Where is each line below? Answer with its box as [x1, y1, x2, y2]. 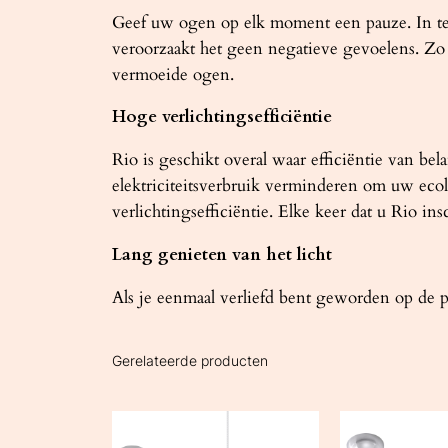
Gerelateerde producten [112, 351, 268, 369]
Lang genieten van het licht [112, 242, 332, 266]
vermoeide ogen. [112, 62, 234, 86]
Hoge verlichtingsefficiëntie [112, 105, 332, 129]
